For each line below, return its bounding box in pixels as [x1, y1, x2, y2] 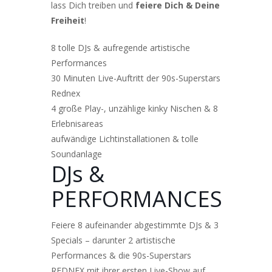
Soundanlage [51, 148, 102, 160]
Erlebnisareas [51, 117, 103, 129]
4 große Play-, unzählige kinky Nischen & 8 [51, 102, 218, 114]
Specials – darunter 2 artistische [51, 234, 175, 246]
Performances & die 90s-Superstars [51, 249, 191, 261]
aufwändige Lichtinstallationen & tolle [51, 132, 199, 144]
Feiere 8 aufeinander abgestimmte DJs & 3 [51, 219, 219, 231]
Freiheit [51, 14, 84, 26]
